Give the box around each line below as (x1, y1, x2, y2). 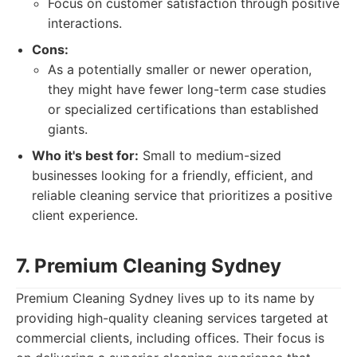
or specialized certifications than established (48, 101, 319, 117)
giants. (48, 121, 88, 137)
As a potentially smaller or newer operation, (48, 61, 312, 77)
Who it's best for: (32, 147, 139, 163)
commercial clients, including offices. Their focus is (16, 330, 324, 346)
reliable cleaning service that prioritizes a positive (32, 187, 332, 203)
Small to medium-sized (139, 147, 281, 163)
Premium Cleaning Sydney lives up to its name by (16, 290, 315, 306)
